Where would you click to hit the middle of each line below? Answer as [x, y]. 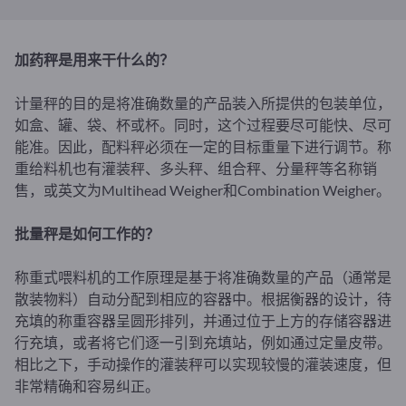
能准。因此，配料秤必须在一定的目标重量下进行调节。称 [203, 146]
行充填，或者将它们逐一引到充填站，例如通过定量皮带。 [203, 342]
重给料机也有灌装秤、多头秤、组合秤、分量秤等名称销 [196, 168]
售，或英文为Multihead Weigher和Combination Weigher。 [203, 189]
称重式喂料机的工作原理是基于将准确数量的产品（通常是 [203, 276]
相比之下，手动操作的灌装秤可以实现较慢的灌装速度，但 [203, 363]
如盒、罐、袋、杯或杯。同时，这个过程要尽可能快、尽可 [203, 124]
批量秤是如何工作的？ [87, 233]
